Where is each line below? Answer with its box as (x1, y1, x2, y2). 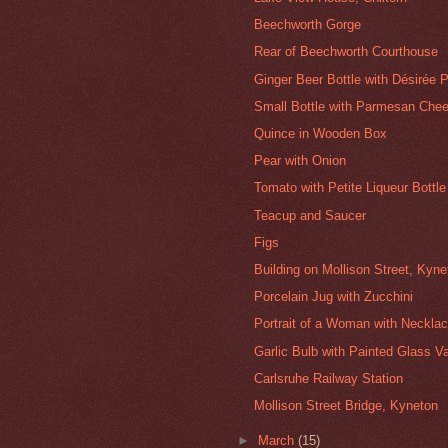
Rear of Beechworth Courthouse (254, 44, 439, 60)
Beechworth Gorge (254, 17, 362, 33)
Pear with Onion (254, 153, 347, 169)
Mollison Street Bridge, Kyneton (254, 398, 439, 414)
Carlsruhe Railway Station (254, 370, 404, 386)
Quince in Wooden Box (254, 125, 388, 141)
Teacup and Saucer (254, 207, 367, 223)
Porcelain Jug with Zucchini (254, 289, 414, 305)
